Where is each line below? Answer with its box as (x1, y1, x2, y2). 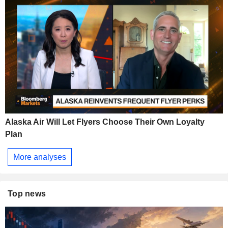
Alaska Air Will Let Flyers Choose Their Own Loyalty (5, 117, 205, 126)
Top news (8, 189, 46, 198)
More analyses (13, 152, 66, 161)
